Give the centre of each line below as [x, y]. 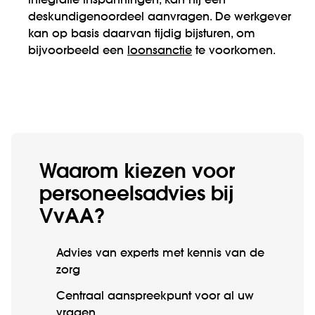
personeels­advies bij [136, 195]
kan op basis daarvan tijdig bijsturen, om [142, 35]
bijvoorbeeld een [78, 52]
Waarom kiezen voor [137, 173]
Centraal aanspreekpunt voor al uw [155, 297]
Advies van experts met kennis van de [160, 254]
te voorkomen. [234, 52]
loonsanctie [160, 52]
